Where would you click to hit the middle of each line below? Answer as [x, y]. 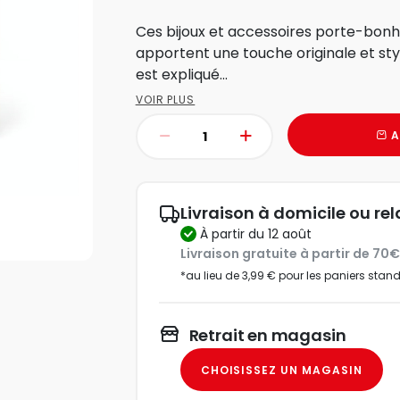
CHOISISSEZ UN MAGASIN [281, 370]
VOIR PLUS [165, 100]
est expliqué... [181, 75]
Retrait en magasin [267, 335]
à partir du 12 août [259, 233]
